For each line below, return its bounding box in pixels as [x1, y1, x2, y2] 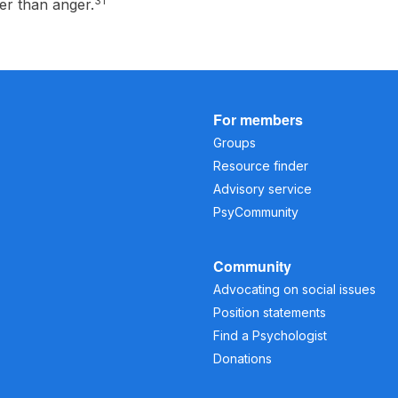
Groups [213, 134, 256, 150]
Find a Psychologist [213, 327, 327, 343]
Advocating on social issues [213, 281, 376, 297]
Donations [213, 350, 272, 366]
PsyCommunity [213, 203, 298, 219]
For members [213, 108, 303, 130]
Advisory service [213, 180, 312, 196]
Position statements [213, 304, 326, 320]
